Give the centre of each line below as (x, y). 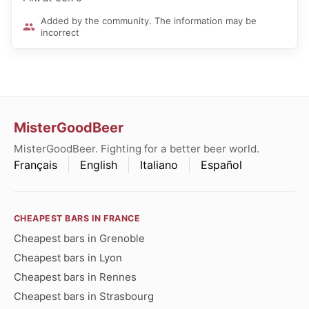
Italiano (159, 165)
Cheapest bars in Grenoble (79, 239)
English (99, 165)
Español (221, 165)
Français (36, 165)
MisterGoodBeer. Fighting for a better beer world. (137, 149)
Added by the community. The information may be (149, 20)
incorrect (60, 32)
